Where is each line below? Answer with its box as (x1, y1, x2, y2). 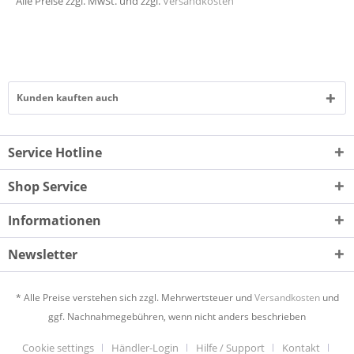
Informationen (8, 212, 101, 229)
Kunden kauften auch (17, 91, 119, 104)
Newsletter (8, 246, 77, 263)
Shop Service (8, 178, 87, 195)
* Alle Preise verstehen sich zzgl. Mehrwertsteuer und (15, 291, 254, 305)
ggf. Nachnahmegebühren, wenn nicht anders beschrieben (48, 310, 306, 324)
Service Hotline (8, 144, 102, 161)
